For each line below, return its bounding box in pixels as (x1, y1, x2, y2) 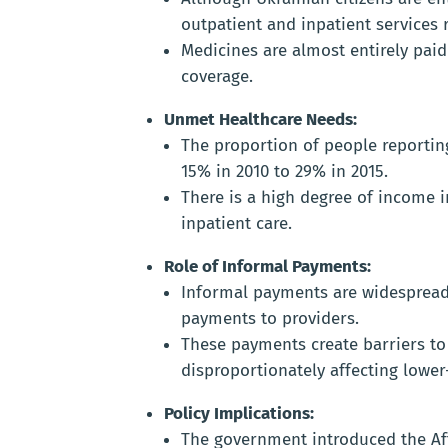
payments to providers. (181, 308, 359, 330)
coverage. (181, 66, 253, 88)
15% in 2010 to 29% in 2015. (181, 161, 388, 183)
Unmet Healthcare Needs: (164, 109, 357, 131)
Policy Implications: (164, 403, 314, 425)
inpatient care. (181, 213, 292, 235)
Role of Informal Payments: (164, 256, 371, 278)
